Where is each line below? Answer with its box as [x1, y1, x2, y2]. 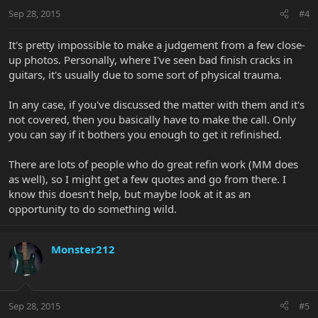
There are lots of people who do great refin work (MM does [9, 157, 298, 172]
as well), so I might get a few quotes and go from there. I [9, 172, 286, 187]
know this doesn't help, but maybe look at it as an [9, 187, 251, 202]
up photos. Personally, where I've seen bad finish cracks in [9, 53, 292, 67]
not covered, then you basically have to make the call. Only [9, 112, 296, 127]
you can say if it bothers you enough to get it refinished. [9, 127, 282, 142]
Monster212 [51, 242, 115, 257]
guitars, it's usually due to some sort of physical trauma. [9, 67, 282, 82]
